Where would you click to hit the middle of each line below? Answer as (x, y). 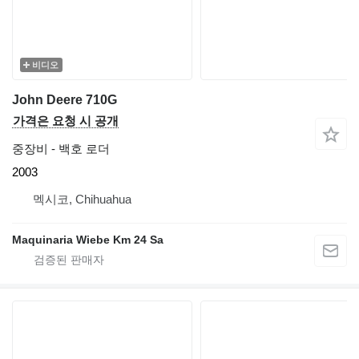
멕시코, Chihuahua (82, 200)
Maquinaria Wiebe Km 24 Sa (88, 240)
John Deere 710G (65, 100)
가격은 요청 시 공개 (66, 121)
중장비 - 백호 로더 (61, 149)
